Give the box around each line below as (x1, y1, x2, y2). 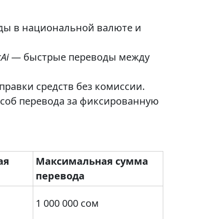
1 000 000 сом (36, 197, 99, 210)
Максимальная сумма (36, 154, 148, 168)
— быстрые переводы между (9, 50, 150, 64)
